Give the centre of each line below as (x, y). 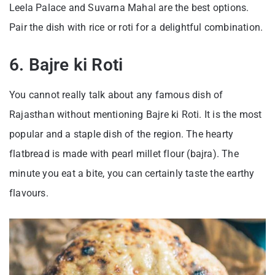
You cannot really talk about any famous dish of (116, 95)
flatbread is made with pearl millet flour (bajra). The (124, 153)
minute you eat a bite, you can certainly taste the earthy (132, 173)
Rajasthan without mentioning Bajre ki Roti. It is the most (136, 114)
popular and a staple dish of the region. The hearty (122, 134)
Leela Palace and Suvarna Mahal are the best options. (129, 7)
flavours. (30, 193)
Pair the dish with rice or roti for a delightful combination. (136, 27)
